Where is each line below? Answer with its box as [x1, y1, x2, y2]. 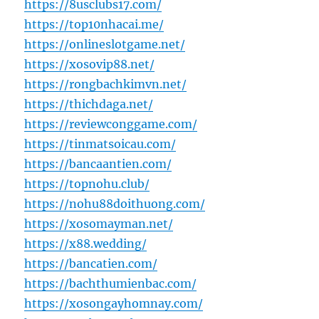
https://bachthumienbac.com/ [24, 276, 197, 291]
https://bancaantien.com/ [24, 157, 172, 172]
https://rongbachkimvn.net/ [24, 77, 187, 92]
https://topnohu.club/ [24, 177, 150, 192]
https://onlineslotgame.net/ [24, 37, 186, 52]
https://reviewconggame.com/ [24, 117, 198, 132]
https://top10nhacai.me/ [24, 17, 164, 32]
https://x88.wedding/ [24, 236, 147, 251]
